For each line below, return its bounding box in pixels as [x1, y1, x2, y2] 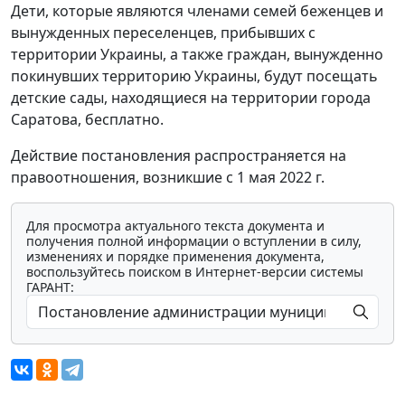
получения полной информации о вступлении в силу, [26, 232, 362, 250]
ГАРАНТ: [26, 278, 74, 297]
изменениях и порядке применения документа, [26, 248, 325, 266]
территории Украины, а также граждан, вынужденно [11, 44, 383, 65]
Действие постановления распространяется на [11, 146, 346, 166]
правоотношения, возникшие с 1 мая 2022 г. [11, 167, 325, 188]
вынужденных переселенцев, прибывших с [11, 23, 316, 43]
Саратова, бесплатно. [11, 109, 164, 130]
